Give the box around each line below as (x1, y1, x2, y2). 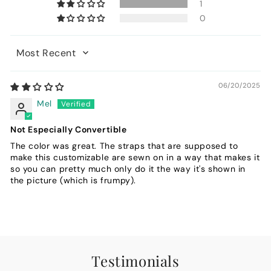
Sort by (10, 52, 42, 64)
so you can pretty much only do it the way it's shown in (10, 163, 246, 174)
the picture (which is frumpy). (10, 174, 137, 186)
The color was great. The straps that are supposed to (10, 140, 238, 151)
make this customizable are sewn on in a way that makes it (10, 151, 260, 163)
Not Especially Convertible (10, 123, 127, 135)
